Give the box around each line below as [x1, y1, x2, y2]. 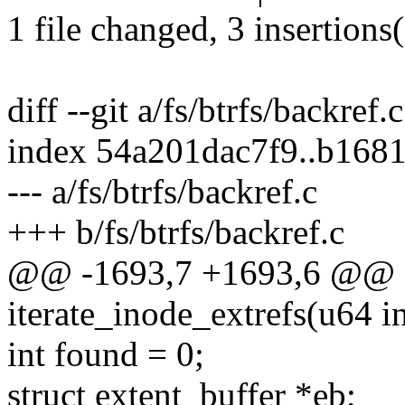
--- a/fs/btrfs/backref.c [7, 172, 317, 212]
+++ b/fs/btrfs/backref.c [7, 212, 344, 252]
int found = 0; [7, 334, 204, 374]
